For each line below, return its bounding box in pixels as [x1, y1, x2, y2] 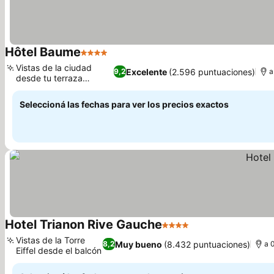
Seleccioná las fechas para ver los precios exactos [20, 99, 229, 109]
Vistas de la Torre [16, 235, 85, 245]
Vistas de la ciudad [16, 62, 92, 73]
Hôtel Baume [5, 45, 81, 59]
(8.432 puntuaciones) [164, 239, 251, 250]
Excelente [125, 66, 167, 77]
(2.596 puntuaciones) [168, 66, 255, 77]
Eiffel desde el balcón [16, 245, 102, 256]
